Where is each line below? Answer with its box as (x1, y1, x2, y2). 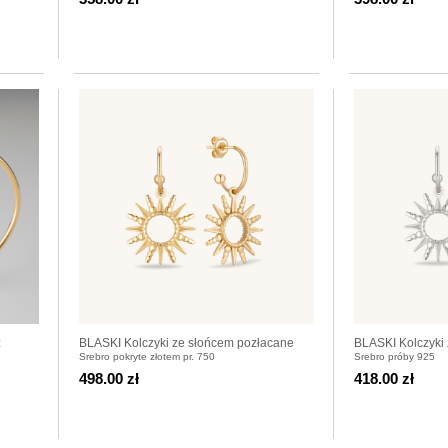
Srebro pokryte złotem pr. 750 (79, 350, 215, 362)
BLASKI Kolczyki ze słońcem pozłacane (79, 335, 294, 350)
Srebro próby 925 (354, 350, 435, 362)
